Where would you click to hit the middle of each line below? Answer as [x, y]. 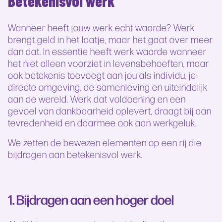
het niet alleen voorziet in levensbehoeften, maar [109, 63]
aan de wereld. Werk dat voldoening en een [97, 98]
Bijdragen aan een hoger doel [95, 199]
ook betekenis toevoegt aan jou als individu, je [102, 75]
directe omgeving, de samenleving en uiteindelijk [108, 86]
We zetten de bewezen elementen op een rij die [105, 142]
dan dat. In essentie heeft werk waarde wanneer [107, 51]
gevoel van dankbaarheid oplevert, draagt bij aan [110, 110]
